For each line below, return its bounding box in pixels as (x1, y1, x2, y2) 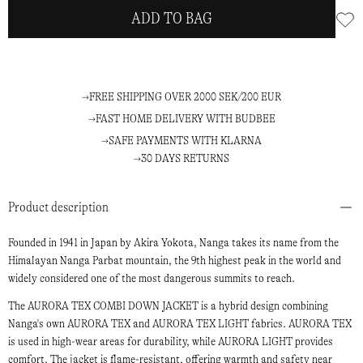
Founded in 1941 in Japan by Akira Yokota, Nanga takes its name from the (8, 236, 339, 250)
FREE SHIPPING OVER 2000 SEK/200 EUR (89, 90, 281, 105)
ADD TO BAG (131, 9, 213, 28)
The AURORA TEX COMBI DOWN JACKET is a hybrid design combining (8, 299, 328, 314)
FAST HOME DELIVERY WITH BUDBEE (95, 112, 275, 126)
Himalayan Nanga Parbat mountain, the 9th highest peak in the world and (8, 254, 341, 268)
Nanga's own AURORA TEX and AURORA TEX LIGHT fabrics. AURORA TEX (8, 317, 352, 331)
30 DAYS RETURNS (141, 152, 229, 166)
